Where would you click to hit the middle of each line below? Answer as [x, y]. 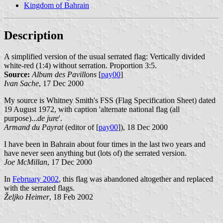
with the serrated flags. [39, 188]
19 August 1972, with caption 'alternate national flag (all [92, 110]
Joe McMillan [26, 162]
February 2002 [36, 179]
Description [34, 36]
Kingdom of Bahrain [56, 5]
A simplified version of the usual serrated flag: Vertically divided [105, 57]
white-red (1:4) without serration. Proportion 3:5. [80, 66]
